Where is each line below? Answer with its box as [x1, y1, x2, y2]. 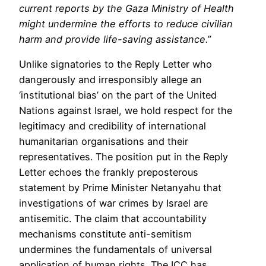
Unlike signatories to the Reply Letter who [19, 58, 212, 71]
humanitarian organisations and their [19, 135, 188, 148]
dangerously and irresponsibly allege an [19, 74, 202, 86]
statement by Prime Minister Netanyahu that [19, 182, 221, 194]
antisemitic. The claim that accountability [19, 213, 207, 225]
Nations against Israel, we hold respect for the [19, 104, 232, 117]
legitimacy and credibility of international [19, 120, 206, 132]
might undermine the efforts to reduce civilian [19, 17, 233, 30]
